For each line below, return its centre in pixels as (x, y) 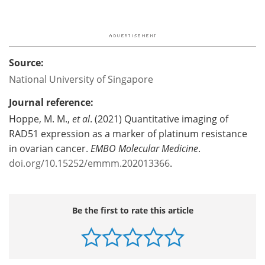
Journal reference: (51, 102)
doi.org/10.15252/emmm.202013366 (89, 163)
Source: (26, 62)
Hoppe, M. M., (39, 118)
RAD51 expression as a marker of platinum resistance (128, 133)
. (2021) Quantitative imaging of (159, 118)
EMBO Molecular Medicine (144, 148)
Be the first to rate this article (132, 210)
